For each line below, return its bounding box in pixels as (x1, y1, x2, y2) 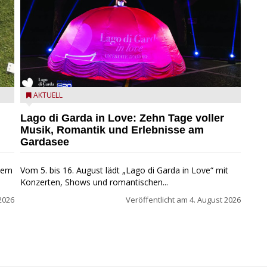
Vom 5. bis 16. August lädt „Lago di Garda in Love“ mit (20, 164, 228, 176)
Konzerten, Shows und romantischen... (20, 176, 168, 188)
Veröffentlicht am (126, 194, 190, 205)
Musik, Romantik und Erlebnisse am (20, 123, 204, 136)
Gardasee (20, 135, 69, 148)
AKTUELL (33, 89, 63, 100)
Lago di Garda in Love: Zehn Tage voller (20, 111, 224, 124)
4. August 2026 (190, 194, 241, 205)
